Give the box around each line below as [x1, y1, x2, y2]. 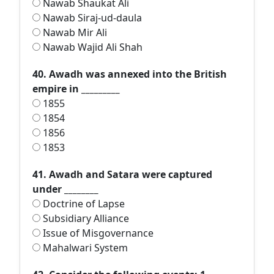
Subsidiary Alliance [40, 212, 129, 225]
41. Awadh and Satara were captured [32, 168, 212, 181]
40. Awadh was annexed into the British [32, 67, 227, 81]
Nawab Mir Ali [40, 26, 107, 39]
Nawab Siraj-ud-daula [40, 11, 142, 24]
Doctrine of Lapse [40, 197, 125, 210]
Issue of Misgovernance [40, 226, 154, 240]
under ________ [32, 182, 98, 196]
